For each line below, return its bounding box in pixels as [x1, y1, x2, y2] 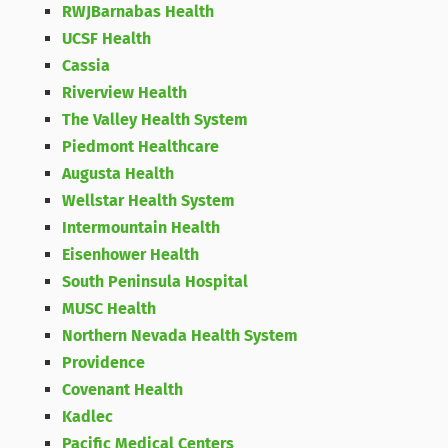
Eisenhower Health [62, 245, 200, 264]
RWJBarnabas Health [62, 2, 215, 21]
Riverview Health [62, 83, 188, 102]
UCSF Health [62, 29, 152, 48]
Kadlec [62, 407, 114, 426]
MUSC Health [62, 299, 157, 318]
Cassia [62, 56, 111, 75]
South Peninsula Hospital [62, 272, 249, 291]
